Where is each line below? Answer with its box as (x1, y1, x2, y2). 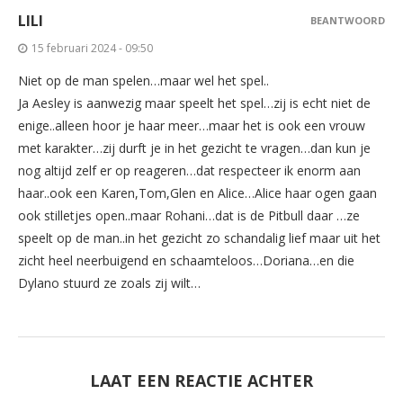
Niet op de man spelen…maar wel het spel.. (18, 72, 269, 90)
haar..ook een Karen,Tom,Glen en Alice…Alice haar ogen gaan (18, 184, 377, 202)
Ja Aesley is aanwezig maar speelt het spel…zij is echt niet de (18, 94, 371, 112)
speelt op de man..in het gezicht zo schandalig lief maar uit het (18, 229, 381, 247)
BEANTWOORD (310, 13, 385, 28)
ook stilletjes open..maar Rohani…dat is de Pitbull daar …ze (18, 207, 360, 225)
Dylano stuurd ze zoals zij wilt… (18, 274, 201, 292)
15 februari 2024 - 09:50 (31, 40, 153, 57)
